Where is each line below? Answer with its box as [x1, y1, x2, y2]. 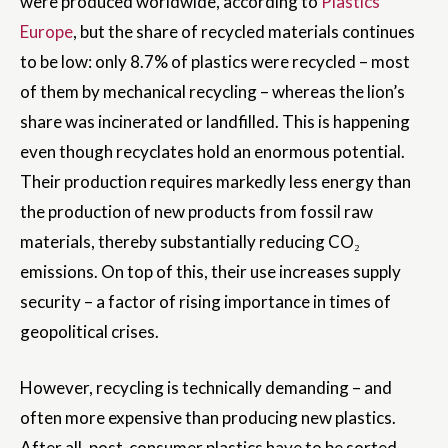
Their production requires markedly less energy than [20, 171, 411, 193]
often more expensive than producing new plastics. [20, 407, 396, 429]
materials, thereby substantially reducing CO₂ [20, 231, 360, 253]
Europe [20, 21, 73, 43]
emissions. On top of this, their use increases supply [20, 261, 401, 283]
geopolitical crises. [20, 321, 159, 343]
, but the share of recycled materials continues [73, 21, 415, 43]
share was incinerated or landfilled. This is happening [20, 111, 410, 133]
